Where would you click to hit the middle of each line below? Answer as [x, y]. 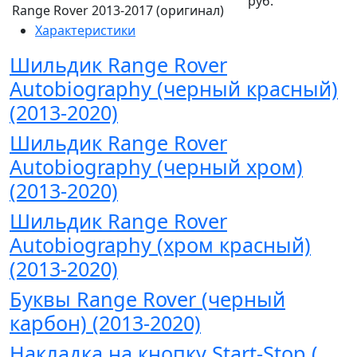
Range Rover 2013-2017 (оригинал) [118, 10]
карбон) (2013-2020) [105, 323]
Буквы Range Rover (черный [147, 299]
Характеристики [85, 30]
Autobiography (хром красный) [160, 245]
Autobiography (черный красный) [174, 88]
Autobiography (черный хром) [156, 167]
